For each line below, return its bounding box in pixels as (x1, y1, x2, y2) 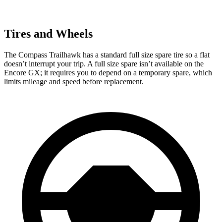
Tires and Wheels (4, 27, 93, 40)
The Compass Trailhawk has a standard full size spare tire (4, 50, 185, 59)
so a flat (185, 50, 210, 59)
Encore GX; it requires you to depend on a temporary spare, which (4, 68, 212, 77)
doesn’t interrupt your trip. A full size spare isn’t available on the (4, 59, 204, 68)
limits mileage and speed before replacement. (4, 77, 144, 86)
